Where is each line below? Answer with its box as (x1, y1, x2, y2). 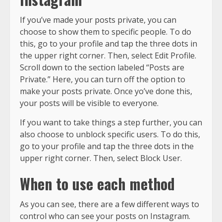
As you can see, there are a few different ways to (20, 198, 199, 210)
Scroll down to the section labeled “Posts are (20, 61, 184, 73)
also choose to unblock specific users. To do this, (20, 128, 200, 140)
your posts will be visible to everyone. (20, 97, 159, 109)
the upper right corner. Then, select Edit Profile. (20, 50, 196, 61)
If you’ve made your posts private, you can (20, 14, 176, 25)
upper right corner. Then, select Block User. (20, 152, 182, 164)
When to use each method (20, 172, 175, 195)
